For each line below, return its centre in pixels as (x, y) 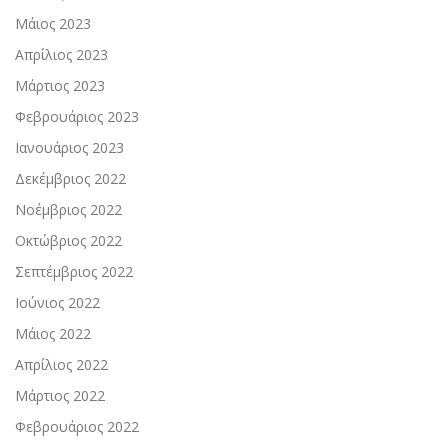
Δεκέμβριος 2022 (70, 179)
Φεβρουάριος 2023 (77, 117)
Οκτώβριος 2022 (68, 241)
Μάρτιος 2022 (60, 396)
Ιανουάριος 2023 (69, 148)
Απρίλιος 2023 (61, 55)
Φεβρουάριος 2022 (77, 427)
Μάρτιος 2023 (60, 86)
